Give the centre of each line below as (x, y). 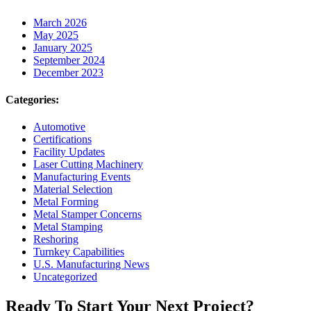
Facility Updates (69, 152)
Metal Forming (66, 202)
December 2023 (68, 72)
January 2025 (63, 47)
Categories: (32, 99)
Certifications (62, 140)
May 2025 (56, 35)
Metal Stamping (68, 227)
